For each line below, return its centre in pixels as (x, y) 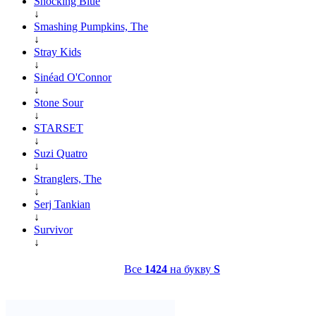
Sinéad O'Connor (73, 77)
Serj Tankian (62, 204)
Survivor (53, 229)
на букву (190, 269)
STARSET (59, 128)
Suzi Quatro (61, 153)
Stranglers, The (68, 178)
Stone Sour (59, 102)
